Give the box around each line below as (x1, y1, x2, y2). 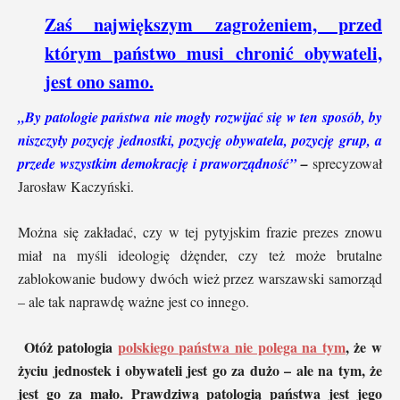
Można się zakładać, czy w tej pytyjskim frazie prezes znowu (18, 221, 382, 241)
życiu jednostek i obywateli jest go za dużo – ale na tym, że (18, 359, 382, 380)
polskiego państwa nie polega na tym (117, 336, 346, 357)
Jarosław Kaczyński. (18, 176, 134, 196)
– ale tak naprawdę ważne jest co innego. (18, 291, 249, 311)
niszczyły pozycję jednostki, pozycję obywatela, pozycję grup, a (18, 129, 382, 150)
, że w (345, 336, 383, 357)
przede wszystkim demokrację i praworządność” (18, 153, 296, 173)
